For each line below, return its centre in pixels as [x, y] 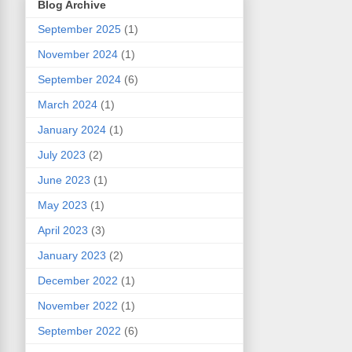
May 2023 [62, 205]
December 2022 [78, 280]
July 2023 [62, 154]
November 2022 [78, 305]
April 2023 [63, 230]
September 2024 [79, 79]
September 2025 [79, 29]
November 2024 [78, 54]
